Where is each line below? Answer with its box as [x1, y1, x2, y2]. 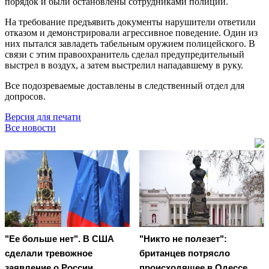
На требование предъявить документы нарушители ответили [5, 16, 256, 27]
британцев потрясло [139, 248, 230, 259]
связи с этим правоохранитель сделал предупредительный [5, 49, 244, 59]
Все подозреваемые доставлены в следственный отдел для [5, 80, 244, 91]
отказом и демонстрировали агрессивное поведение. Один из [5, 27, 258, 38]
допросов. [5, 91, 46, 101]
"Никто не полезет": [139, 234, 227, 244]
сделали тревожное [5, 248, 92, 259]
